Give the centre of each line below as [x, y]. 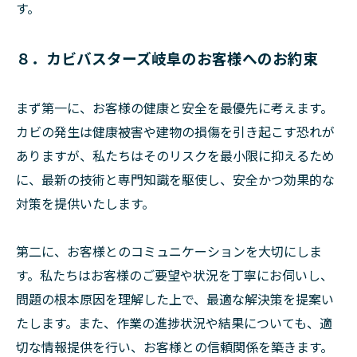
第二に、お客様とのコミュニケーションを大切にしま [169, 251]
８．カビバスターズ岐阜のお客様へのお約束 [167, 58]
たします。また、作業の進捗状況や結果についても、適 [174, 323]
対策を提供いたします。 [85, 203]
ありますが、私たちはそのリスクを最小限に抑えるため [175, 155]
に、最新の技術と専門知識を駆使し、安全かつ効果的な [175, 179]
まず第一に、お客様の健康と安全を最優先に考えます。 [175, 108]
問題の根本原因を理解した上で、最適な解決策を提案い [175, 299]
